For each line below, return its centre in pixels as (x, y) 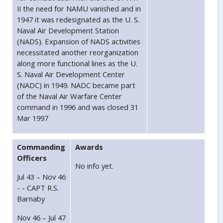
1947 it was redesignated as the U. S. (78, 20)
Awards (89, 147)
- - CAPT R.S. (38, 188)
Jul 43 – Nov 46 (41, 177)
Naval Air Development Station (68, 31)
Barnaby (31, 199)
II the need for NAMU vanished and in (79, 9)
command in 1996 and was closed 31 (78, 107)
